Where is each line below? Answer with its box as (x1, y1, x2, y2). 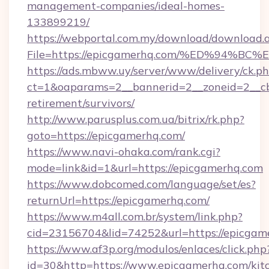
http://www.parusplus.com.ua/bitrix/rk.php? (27, 112, 244, 126)
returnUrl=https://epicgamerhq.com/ (27, 193, 210, 207)
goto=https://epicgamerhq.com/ (27, 128, 185, 142)
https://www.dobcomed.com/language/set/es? (27, 177, 256, 191)
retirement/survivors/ (27, 96, 134, 110)
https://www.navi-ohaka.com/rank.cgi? (27, 145, 220, 159)
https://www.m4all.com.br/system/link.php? (27, 210, 243, 223)
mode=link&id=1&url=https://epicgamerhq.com (27, 161, 263, 175)
